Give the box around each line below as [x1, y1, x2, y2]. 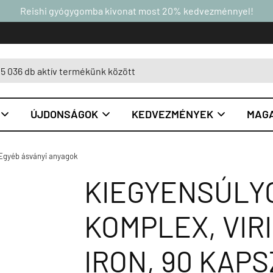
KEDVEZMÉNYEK [132, 107, 213, 121]
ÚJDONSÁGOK [30, 107, 98, 121]
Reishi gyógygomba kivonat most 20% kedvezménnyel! [19, 5, 253, 16]
